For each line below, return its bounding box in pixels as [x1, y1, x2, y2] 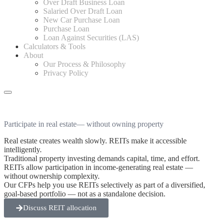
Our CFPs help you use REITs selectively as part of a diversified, [4, 181, 205, 189]
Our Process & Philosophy [43, 60, 126, 68]
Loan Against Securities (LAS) [43, 33, 139, 42]
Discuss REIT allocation [23, 204, 97, 212]
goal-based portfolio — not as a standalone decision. [4, 190, 165, 198]
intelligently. [4, 145, 42, 154]
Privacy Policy [43, 69, 88, 77]
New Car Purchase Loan [43, 16, 120, 24]
